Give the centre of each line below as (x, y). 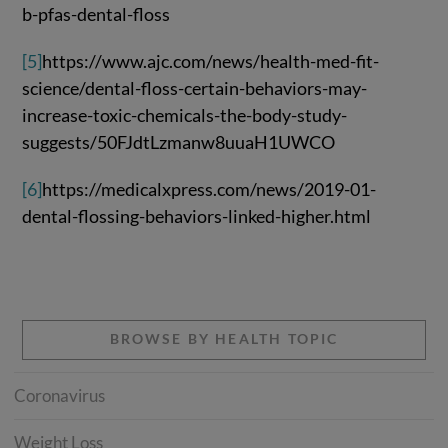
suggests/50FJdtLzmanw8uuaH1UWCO (179, 141)
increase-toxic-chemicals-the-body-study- (185, 114)
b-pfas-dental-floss (96, 14)
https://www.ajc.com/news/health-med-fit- (211, 60)
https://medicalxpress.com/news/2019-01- (209, 188)
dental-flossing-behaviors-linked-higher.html (197, 215)
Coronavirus (60, 395)
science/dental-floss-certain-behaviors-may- (195, 87)
